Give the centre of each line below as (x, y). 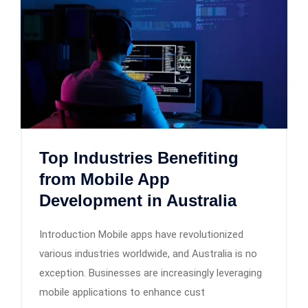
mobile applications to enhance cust (122, 293)
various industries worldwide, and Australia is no (148, 254)
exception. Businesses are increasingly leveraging (151, 273)
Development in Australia (138, 201)
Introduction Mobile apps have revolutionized (141, 235)
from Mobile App (104, 179)
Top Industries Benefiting (139, 158)
